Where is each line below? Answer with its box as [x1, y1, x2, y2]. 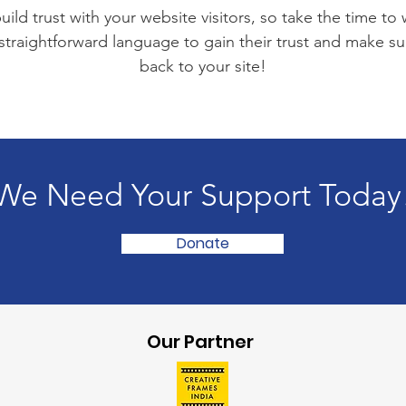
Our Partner [147, 329, 255, 354]
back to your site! [140, 56, 266, 76]
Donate [176, 233, 229, 254]
